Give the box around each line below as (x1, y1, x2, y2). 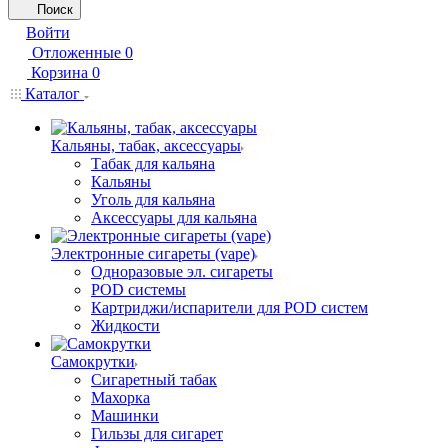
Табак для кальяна (91, 155, 215, 172)
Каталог (21, 85, 84, 102)
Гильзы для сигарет (91, 425, 223, 442)
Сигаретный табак (91, 371, 217, 388)
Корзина (31, 64, 88, 81)
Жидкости (91, 317, 160, 334)
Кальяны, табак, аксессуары (51, 137, 241, 154)
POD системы (91, 281, 186, 298)
